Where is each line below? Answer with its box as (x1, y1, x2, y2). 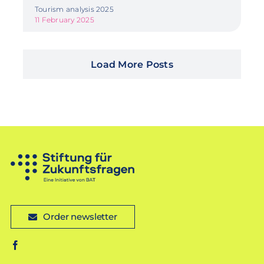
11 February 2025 (34, 15, 94, 24)
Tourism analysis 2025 (34, 4, 114, 14)
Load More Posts (91, 58, 173, 70)
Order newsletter (43, 211, 117, 222)
